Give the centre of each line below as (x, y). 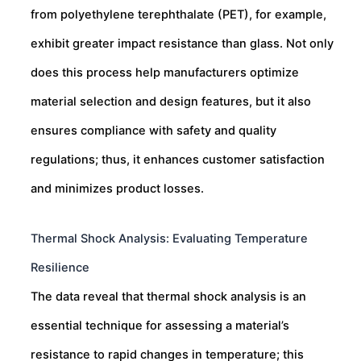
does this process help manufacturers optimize (165, 73)
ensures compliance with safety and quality (154, 131)
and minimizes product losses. (117, 189)
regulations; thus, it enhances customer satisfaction (178, 160)
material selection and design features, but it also (171, 102)
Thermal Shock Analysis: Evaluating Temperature (169, 238)
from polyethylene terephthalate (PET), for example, (178, 15)
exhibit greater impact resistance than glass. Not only (182, 44)
